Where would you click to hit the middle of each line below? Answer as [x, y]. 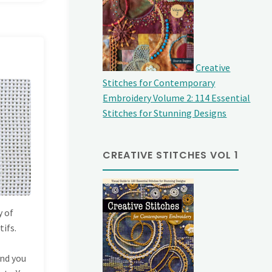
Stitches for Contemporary [159, 83]
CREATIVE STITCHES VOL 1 [171, 155]
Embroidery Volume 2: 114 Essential [177, 98]
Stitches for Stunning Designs [165, 113]
